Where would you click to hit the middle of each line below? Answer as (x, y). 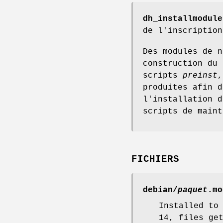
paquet (193, 190)
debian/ (160, 190)
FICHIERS (155, 160)
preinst (200, 75)
